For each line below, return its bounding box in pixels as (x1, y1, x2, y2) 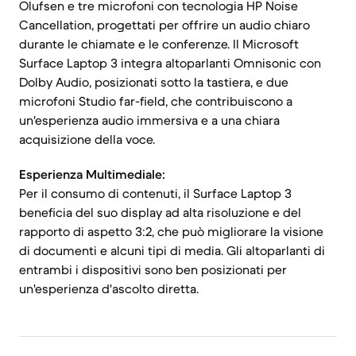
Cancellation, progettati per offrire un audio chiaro (19, 17, 310, 33)
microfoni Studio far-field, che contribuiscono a (19, 93, 292, 109)
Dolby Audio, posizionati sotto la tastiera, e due (19, 74, 288, 90)
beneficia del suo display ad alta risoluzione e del (19, 204, 301, 220)
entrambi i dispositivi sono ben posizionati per (19, 261, 287, 277)
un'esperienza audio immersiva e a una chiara (19, 112, 280, 128)
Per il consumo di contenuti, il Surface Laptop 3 (19, 185, 292, 201)
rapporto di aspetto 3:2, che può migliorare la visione (19, 223, 323, 239)
